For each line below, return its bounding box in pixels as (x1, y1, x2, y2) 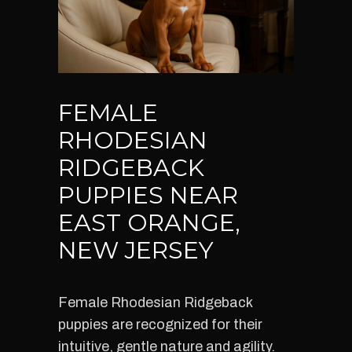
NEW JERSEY (58, 236, 214, 265)
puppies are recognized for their (58, 317, 262, 332)
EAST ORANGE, (58, 208, 240, 237)
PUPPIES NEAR (58, 181, 238, 210)
